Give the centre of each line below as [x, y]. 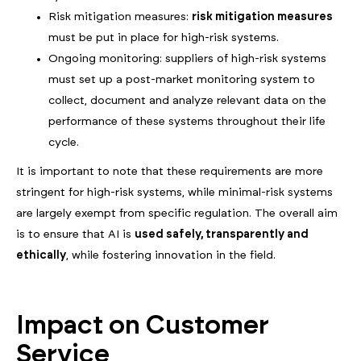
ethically [41, 256]
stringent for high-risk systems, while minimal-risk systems [174, 193]
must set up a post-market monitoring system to [182, 80]
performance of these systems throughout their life [187, 122]
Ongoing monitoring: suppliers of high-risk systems [187, 59]
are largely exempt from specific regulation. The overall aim [177, 214]
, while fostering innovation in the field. [171, 256]
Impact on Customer [143, 326]
